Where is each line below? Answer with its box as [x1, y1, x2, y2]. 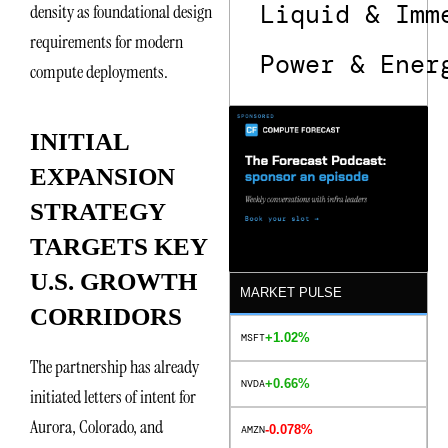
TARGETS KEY [30, 233, 207, 261]
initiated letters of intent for [30, 384, 196, 409]
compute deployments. [30, 59, 168, 84]
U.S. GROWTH [30, 268, 197, 296]
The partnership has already [30, 354, 199, 379]
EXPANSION [30, 163, 175, 191]
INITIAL [30, 128, 129, 156]
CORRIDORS [30, 303, 182, 331]
